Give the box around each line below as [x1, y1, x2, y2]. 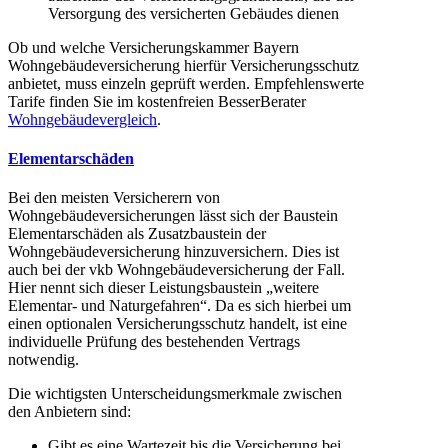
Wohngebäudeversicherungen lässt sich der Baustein [8, 207, 338, 225]
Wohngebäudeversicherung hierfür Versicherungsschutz [8, 56, 359, 74]
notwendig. [8, 351, 79, 369]
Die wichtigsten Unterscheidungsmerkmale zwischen [8, 385, 342, 403]
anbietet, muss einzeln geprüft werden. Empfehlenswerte [8, 74, 364, 92]
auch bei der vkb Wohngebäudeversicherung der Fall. [8, 261, 345, 279]
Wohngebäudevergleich [8, 110, 157, 128]
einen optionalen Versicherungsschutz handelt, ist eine [8, 315, 347, 333]
